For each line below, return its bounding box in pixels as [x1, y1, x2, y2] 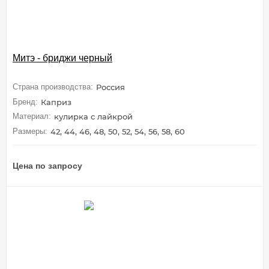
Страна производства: [13, 82, 93, 91]
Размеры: [13, 126, 47, 136]
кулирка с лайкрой [54, 112, 133, 122]
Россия [96, 82, 125, 92]
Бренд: [13, 97, 38, 106]
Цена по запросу [13, 160, 82, 171]
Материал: [13, 112, 51, 121]
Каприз [41, 97, 71, 107]
